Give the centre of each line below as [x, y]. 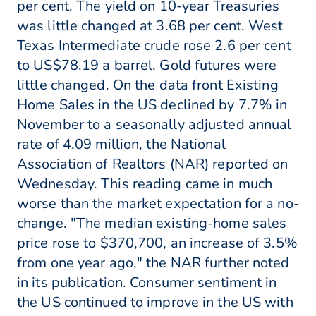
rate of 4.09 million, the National [121, 145]
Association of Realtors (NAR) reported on [153, 164]
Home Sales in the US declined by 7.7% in [152, 105]
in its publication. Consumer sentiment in [147, 283]
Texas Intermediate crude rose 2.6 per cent [154, 46]
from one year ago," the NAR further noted [153, 263]
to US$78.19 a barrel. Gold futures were [147, 66]
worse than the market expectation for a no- [158, 204]
